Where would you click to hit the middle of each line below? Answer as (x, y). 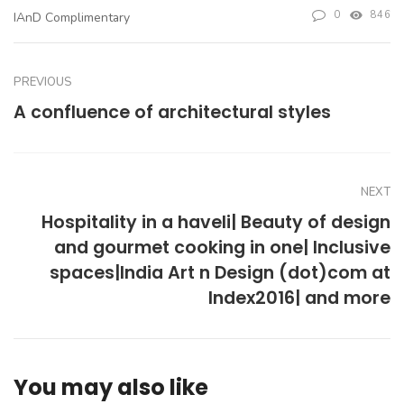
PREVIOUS (43, 82)
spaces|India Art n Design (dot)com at (220, 272)
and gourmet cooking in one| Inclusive (222, 247)
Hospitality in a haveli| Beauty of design (216, 222)
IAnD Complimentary (72, 18)
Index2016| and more (299, 298)
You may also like (111, 387)
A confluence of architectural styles (172, 112)
